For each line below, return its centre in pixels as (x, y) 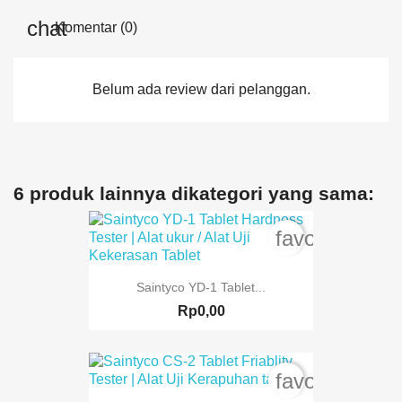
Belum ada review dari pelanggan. (201, 89)
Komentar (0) (94, 28)
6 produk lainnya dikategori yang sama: (194, 193)
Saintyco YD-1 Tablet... (201, 288)
